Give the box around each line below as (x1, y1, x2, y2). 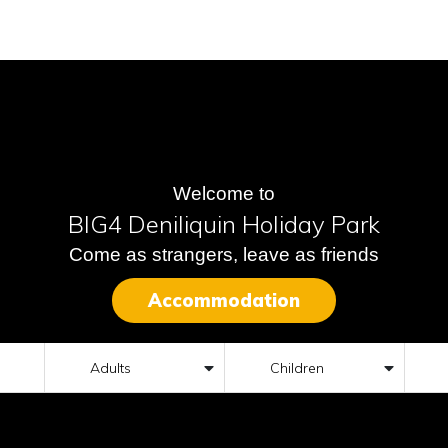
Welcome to (173, 183, 275, 204)
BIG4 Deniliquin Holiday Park (68, 209, 380, 239)
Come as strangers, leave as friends (69, 244, 379, 265)
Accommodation (148, 288, 300, 312)
